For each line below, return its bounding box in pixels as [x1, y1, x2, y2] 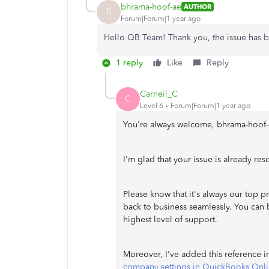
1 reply [116, 58, 143, 68]
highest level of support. [123, 214, 217, 225]
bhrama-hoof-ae [121, 1, 181, 12]
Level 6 [140, 101, 163, 110]
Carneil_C [140, 88, 178, 99]
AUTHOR [184, 2, 211, 11]
